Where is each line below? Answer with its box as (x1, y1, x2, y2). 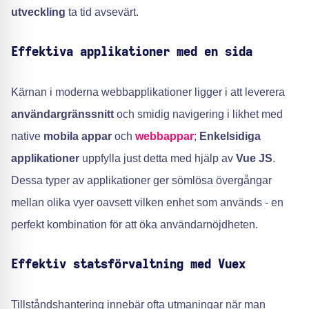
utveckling (11, 6, 66, 18)
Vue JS (236, 152, 272, 164)
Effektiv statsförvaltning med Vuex (11, 259, 246, 271)
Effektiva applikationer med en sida (11, 46, 252, 59)
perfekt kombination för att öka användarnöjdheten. (11, 219, 258, 230)
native (11, 130, 43, 142)
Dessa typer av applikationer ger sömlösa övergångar (11, 175, 272, 186)
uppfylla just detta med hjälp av (79, 152, 236, 164)
